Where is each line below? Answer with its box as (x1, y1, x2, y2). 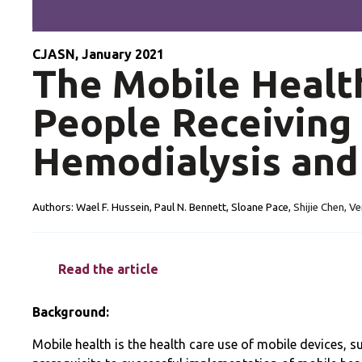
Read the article (58, 261, 158, 276)
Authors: (32, 201, 76, 214)
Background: (32, 304, 109, 319)
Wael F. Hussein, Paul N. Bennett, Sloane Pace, (76, 201, 293, 214)
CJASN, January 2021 (32, 47, 164, 62)
